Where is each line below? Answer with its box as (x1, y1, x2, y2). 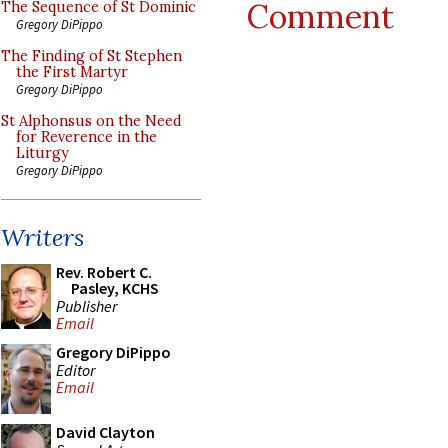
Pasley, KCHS (71, 278, 159, 298)
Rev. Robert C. (56, 262, 152, 282)
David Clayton (56, 422, 155, 442)
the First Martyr (16, 63, 128, 81)
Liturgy (16, 144, 69, 162)
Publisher (56, 295, 117, 316)
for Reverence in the (16, 128, 157, 146)
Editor (56, 359, 95, 380)
